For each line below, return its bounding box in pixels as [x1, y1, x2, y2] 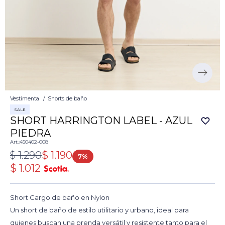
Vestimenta [10, 95, 39, 102]
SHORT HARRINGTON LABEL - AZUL [10, 115, 192, 127]
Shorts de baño [48, 95, 87, 102]
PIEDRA [10, 127, 51, 140]
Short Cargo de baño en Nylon [10, 193, 109, 202]
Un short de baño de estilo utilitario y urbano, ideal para [10, 206, 189, 214]
